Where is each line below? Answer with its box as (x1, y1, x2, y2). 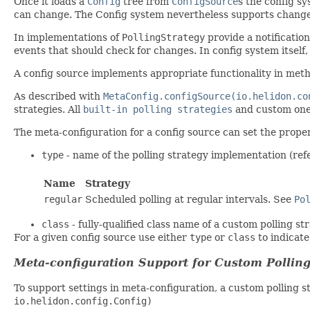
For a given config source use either (14, 231, 190, 243)
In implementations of (14, 31, 122, 43)
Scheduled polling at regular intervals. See (85, 193, 294, 205)
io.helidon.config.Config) (14, 295, 152, 307)
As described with (14, 90, 103, 102)
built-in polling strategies (83, 103, 232, 115)
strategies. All (14, 103, 83, 115)
